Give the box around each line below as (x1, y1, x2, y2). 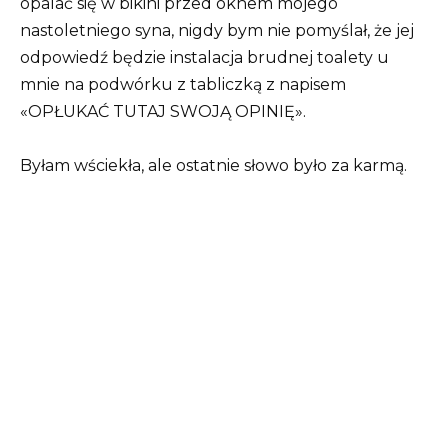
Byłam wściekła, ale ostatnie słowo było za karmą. (20, 156, 407, 176)
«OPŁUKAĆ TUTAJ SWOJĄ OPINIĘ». (20, 102, 306, 122)
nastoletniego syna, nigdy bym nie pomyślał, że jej (20, 21, 414, 41)
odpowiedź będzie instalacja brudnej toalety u (20, 48, 389, 68)
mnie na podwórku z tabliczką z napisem (20, 75, 346, 95)
